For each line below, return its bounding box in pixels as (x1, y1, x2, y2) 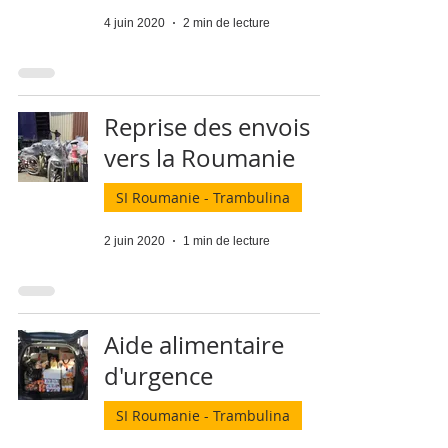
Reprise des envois (104, 111, 310, 143)
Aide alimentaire (104, 329, 284, 361)
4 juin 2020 (104, 16, 165, 30)
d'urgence (104, 360, 213, 392)
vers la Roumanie (104, 142, 295, 174)
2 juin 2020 (104, 234, 165, 248)
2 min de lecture (183, 16, 270, 30)
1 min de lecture (183, 234, 270, 248)
